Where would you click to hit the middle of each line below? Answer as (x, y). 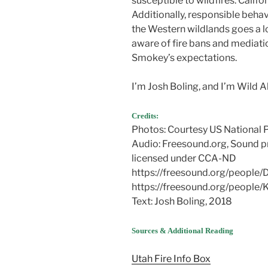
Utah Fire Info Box (171, 258)
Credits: (145, 115)
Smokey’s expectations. (184, 57)
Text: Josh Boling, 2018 (182, 201)
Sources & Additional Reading (182, 230)
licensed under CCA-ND (184, 158)
